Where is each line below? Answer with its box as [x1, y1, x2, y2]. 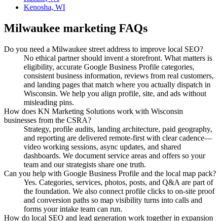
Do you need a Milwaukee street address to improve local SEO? [4, 44, 203, 53]
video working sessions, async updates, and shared [24, 142, 181, 151]
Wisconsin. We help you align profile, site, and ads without [24, 89, 206, 98]
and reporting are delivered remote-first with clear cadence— [24, 133, 212, 142]
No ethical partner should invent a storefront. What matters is [24, 53, 212, 62]
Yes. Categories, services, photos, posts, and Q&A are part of [24, 178, 213, 186]
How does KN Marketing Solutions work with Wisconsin [4, 107, 183, 115]
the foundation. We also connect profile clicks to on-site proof [24, 186, 215, 195]
